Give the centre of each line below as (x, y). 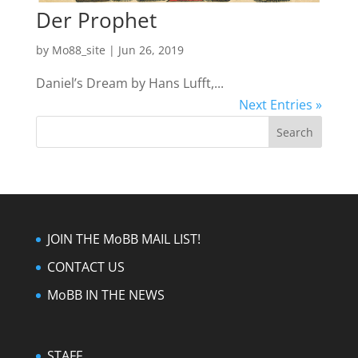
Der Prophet (96, 20)
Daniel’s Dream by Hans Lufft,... (129, 83)
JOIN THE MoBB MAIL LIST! (123, 239)
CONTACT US (86, 267)
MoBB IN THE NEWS (105, 294)
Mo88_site (78, 50)
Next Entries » (281, 104)
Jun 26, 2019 (151, 50)
